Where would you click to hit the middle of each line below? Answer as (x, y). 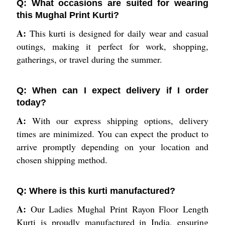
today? (31, 102)
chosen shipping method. (62, 159)
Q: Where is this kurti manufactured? (96, 191)
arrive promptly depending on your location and (113, 146)
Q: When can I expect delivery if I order (113, 90)
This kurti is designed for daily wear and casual (117, 33)
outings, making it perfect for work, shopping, (113, 46)
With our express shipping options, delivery (117, 120)
